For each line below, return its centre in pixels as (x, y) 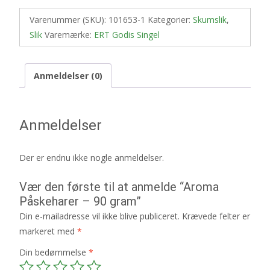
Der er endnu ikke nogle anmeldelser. (92, 158)
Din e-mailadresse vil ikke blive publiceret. (99, 216)
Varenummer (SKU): (69, 19)
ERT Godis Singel (127, 34)
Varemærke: (69, 34)
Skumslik (210, 19)
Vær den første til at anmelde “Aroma (119, 187)
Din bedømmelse (54, 253)
